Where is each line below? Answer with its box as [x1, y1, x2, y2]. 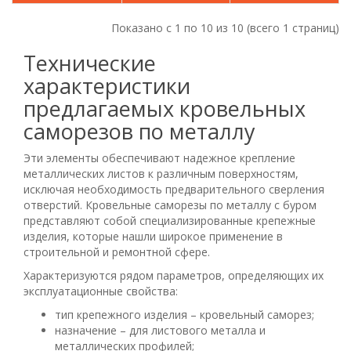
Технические [24, 48, 156, 78]
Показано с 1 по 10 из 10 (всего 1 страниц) [111, 20, 339, 35]
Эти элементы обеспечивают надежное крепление [24, 150, 295, 165]
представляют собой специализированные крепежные [24, 212, 316, 228]
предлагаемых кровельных [24, 93, 306, 123]
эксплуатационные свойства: [24, 283, 178, 299]
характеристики [24, 71, 190, 100]
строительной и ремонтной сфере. [24, 244, 210, 259]
